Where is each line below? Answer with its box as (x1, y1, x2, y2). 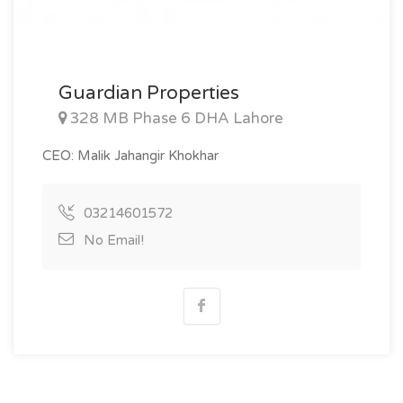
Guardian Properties (58, 82, 239, 104)
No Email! (84, 232, 144, 248)
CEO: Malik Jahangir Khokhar (42, 148, 219, 164)
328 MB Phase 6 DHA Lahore (69, 109, 283, 128)
